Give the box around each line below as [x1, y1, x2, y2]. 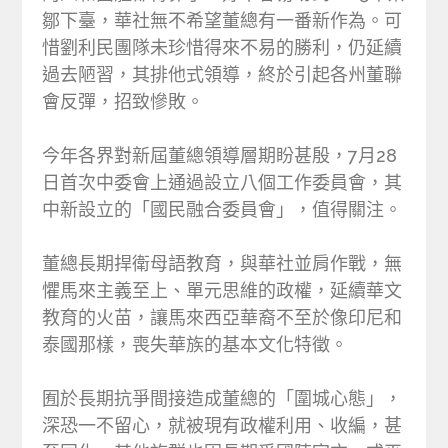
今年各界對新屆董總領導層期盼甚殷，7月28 [42, 144, 398, 166]
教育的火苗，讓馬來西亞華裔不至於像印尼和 [42, 306, 403, 328]
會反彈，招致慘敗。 [42, 90, 205, 112]
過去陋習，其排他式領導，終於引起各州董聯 [42, 63, 403, 85]
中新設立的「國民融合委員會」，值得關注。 [42, 198, 403, 220]
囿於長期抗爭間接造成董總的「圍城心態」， [42, 387, 403, 409]
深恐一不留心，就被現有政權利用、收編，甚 [42, 414, 403, 436]
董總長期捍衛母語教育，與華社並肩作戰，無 [42, 252, 403, 274]
